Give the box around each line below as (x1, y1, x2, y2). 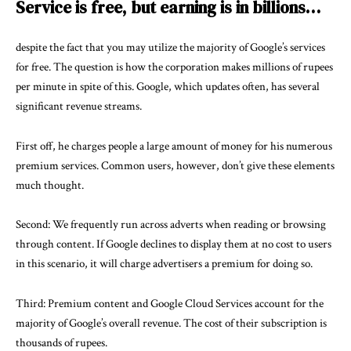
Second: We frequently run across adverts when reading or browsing (16, 217, 326, 233)
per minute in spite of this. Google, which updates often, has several (16, 79, 320, 95)
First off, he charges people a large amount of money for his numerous (16, 138, 332, 154)
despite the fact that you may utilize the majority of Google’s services (16, 40, 325, 56)
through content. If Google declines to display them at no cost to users (16, 237, 331, 252)
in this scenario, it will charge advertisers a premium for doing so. (16, 256, 313, 272)
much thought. (16, 177, 84, 193)
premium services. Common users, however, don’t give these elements (16, 157, 335, 173)
